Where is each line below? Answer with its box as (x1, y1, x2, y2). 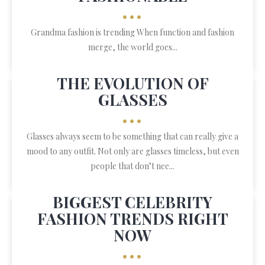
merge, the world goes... (88, 41, 177, 53)
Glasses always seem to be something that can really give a (27, 131, 238, 142)
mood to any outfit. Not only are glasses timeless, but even (26, 146, 239, 157)
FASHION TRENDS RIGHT (37, 208, 228, 229)
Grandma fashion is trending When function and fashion (31, 27, 234, 38)
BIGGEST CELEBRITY (53, 192, 212, 212)
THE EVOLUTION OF (56, 73, 209, 93)
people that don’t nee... (91, 160, 174, 172)
